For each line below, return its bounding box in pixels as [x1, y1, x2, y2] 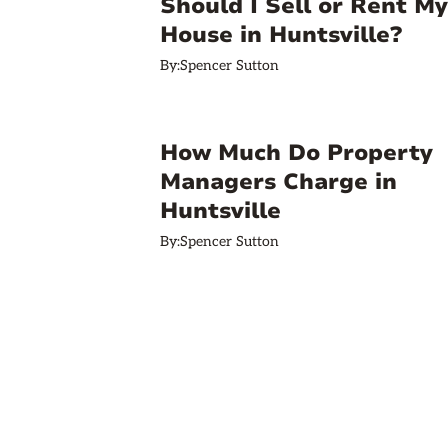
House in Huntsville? [160, 20, 402, 50]
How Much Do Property [160, 138, 433, 168]
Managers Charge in [160, 167, 397, 197]
